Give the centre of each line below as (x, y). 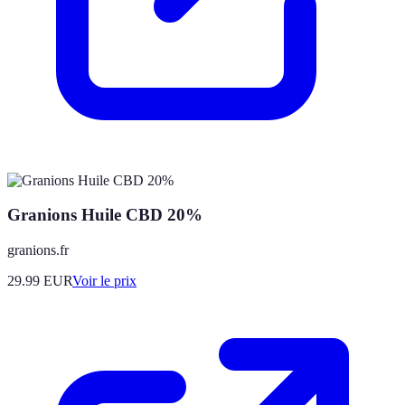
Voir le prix (104, 281)
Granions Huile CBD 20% (105, 215)
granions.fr (38, 250)
